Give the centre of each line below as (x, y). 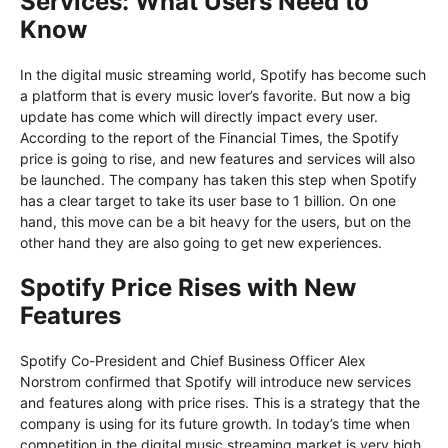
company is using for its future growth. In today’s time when (215, 424)
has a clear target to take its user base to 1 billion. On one (208, 201)
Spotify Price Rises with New (188, 288)
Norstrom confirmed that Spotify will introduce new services (215, 382)
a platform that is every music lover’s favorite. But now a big (215, 96)
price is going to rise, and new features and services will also (217, 159)
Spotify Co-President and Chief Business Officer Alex (193, 361)
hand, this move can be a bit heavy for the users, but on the (215, 222)
